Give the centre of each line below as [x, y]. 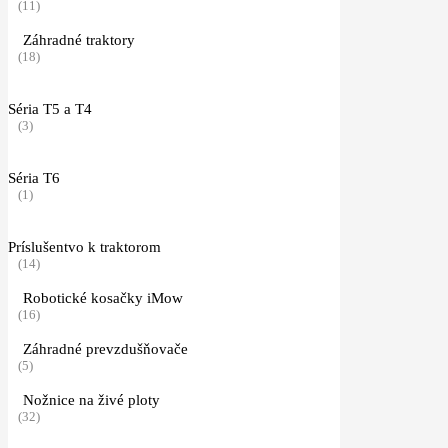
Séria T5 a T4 [50, 108]
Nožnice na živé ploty [91, 399]
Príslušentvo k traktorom [84, 246]
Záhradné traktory [79, 39]
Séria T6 [34, 177]
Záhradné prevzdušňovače [105, 348]
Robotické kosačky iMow [103, 297]
